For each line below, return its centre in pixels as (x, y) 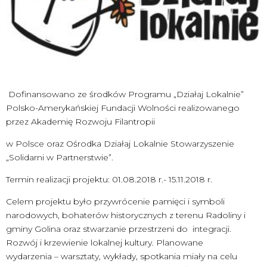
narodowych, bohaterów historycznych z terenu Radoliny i (126, 215)
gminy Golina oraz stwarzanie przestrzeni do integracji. (119, 229)
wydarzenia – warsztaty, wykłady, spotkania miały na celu (122, 257)
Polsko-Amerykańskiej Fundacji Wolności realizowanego (123, 108)
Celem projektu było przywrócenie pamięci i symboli (115, 202)
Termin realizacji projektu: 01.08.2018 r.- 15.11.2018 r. (109, 180)
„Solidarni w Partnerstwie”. (60, 158)
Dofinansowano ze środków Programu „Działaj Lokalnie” (125, 94)
